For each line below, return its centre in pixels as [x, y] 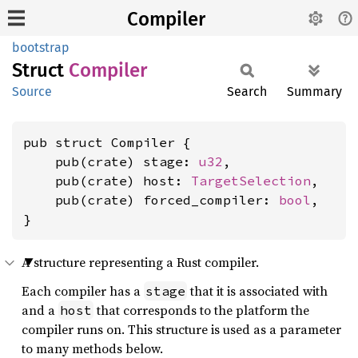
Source [32, 91]
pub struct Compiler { [107, 142]
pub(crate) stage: [111, 161]
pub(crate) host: [107, 181]
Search [247, 91]
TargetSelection [251, 181]
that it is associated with [257, 291]
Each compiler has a [83, 291]
